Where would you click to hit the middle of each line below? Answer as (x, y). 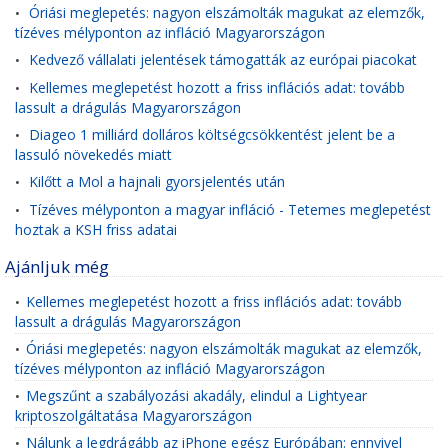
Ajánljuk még (57, 266)
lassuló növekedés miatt (93, 154)
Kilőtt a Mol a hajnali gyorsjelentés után (157, 181)
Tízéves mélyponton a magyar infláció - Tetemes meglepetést (230, 209)
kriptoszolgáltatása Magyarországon (133, 415)
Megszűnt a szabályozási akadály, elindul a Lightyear (196, 395)
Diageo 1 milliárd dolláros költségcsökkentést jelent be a (212, 134)
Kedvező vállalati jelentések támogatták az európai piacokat (223, 59)
